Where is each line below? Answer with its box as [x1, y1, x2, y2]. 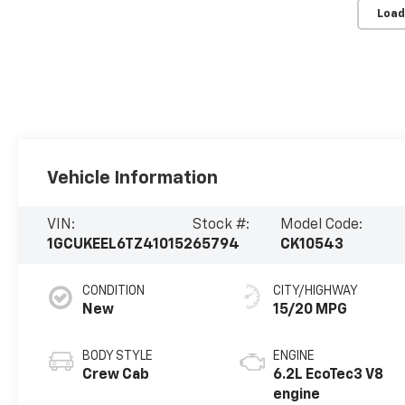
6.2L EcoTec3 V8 [273, 368, 384, 383]
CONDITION [82, 285, 146, 298]
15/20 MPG [273, 303, 348, 318]
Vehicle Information [47, 169, 219, 188]
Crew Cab [82, 368, 150, 383]
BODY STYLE [82, 350, 154, 363]
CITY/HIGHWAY [273, 285, 359, 298]
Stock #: [193, 218, 250, 233]
